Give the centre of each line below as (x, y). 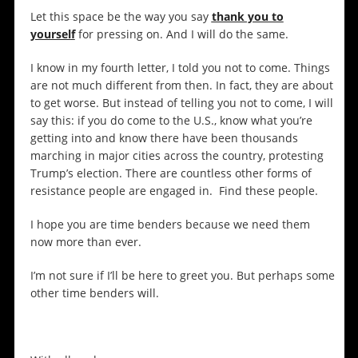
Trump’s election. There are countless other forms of (171, 173)
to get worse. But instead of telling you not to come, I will (181, 103)
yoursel (50, 34)
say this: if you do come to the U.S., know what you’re (171, 121)
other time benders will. (94, 293)
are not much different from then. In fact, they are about (181, 86)
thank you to (247, 17)
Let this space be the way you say (121, 17)
